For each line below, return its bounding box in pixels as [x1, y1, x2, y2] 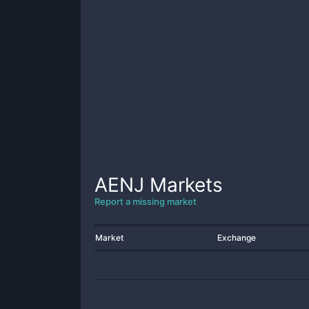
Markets [144, 173, 223, 197]
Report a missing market [94, 196, 197, 207]
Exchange [217, 232, 256, 243]
